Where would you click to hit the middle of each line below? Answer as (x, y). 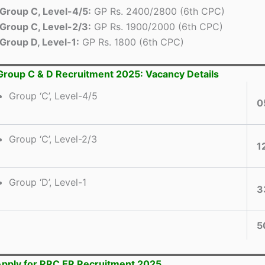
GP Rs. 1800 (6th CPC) (132, 42)
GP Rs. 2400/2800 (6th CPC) (158, 11)
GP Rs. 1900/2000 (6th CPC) (157, 26)
